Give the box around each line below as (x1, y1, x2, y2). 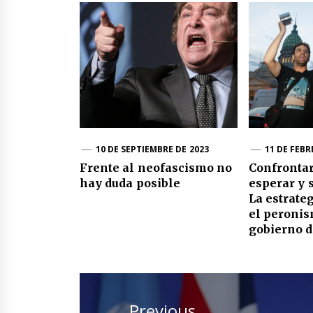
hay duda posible (80, 175, 180, 190)
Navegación (79, 257, 210, 286)
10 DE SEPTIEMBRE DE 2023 (95, 143, 209, 155)
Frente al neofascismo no (80, 160, 232, 175)
